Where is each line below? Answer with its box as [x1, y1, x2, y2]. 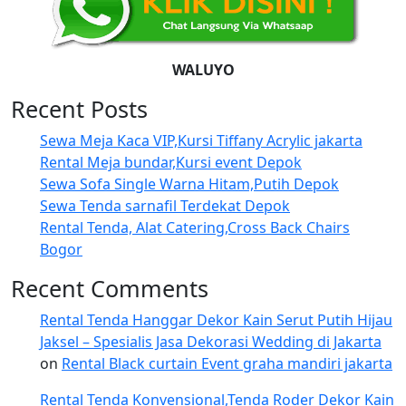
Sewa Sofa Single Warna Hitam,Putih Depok [40, 174, 339, 194]
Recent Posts [11, 93, 148, 124]
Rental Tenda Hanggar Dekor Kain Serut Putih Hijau [40, 310, 392, 330]
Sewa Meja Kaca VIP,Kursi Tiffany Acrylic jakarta [40, 130, 362, 150]
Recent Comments [11, 273, 208, 304]
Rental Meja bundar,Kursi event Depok [40, 152, 302, 172]
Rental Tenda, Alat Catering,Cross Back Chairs [40, 217, 350, 237]
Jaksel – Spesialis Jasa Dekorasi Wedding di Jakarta [40, 332, 382, 352]
